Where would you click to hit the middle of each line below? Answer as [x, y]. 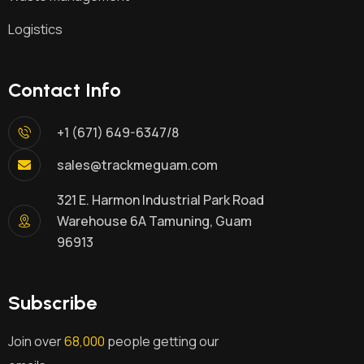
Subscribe [52, 303]
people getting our [162, 342]
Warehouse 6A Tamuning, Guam [154, 221]
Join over [36, 342]
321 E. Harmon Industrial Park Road [160, 200]
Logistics [35, 30]
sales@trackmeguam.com [137, 165]
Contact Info [65, 90]
